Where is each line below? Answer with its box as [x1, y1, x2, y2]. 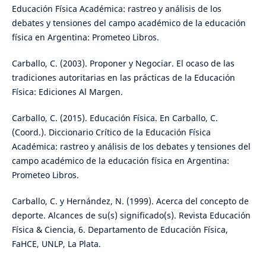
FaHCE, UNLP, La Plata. [11, 238, 101, 250]
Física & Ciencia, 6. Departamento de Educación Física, [11, 224, 228, 236]
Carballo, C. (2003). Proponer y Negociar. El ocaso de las [11, 58, 235, 69]
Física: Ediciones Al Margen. [11, 86, 123, 98]
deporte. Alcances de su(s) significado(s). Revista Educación [11, 210, 251, 221]
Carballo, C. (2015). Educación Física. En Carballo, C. [11, 112, 218, 124]
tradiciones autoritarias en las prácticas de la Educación [11, 72, 235, 84]
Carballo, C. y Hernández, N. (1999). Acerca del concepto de [11, 195, 249, 207]
